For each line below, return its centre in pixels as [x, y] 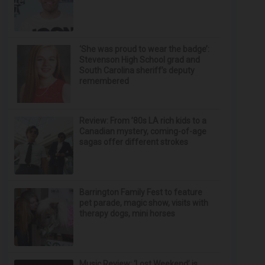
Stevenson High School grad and [140, 60]
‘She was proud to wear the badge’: [145, 49]
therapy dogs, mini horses [127, 214]
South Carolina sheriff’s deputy [137, 70]
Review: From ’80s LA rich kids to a [143, 121]
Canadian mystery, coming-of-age [143, 131]
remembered [104, 81]
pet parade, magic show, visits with [144, 203]
